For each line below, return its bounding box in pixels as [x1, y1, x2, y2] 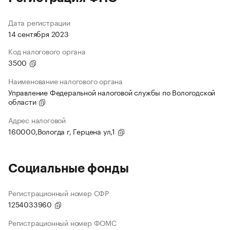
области [8, 95, 39, 107]
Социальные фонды [8, 162, 129, 175]
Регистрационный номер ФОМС [8, 217, 117, 228]
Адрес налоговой [8, 114, 66, 126]
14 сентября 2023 [8, 28, 69, 40]
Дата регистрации [8, 16, 70, 28]
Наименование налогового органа [8, 75, 123, 87]
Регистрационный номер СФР [8, 187, 109, 199]
